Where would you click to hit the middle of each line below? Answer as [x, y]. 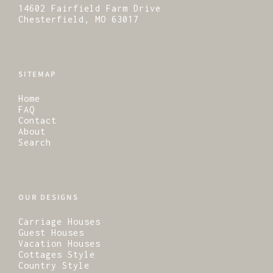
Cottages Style [57, 254]
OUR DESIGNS [48, 197]
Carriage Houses [59, 222]
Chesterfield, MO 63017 [79, 19]
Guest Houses [51, 232]
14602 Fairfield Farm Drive [90, 8]
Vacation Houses [59, 243]
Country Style [54, 265]
